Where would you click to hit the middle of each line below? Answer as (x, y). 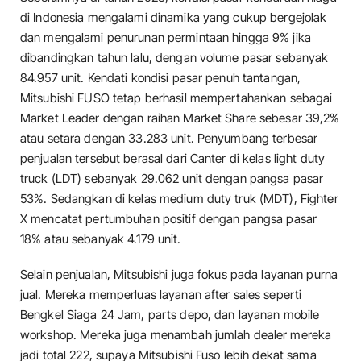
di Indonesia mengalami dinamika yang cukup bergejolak (174, 18)
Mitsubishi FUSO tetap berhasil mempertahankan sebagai (176, 98)
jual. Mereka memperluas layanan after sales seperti (161, 294)
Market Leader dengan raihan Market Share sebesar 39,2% (180, 118)
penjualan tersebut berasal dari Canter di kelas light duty (173, 159)
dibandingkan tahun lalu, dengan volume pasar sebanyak (174, 58)
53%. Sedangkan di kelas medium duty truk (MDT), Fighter (179, 199)
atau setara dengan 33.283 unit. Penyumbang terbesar (169, 139)
